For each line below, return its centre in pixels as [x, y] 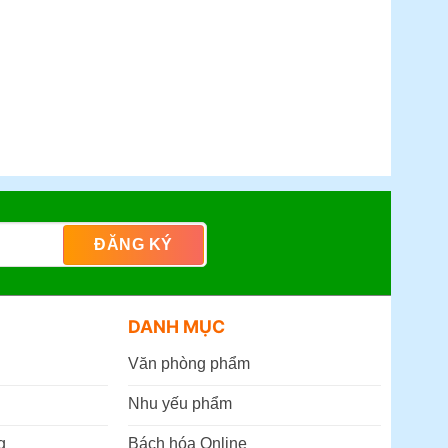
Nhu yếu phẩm [179, 404]
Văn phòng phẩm [188, 364]
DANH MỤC [176, 326]
